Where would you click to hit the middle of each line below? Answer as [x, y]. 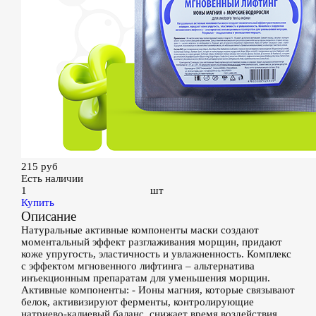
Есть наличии [52, 178]
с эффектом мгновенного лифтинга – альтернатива [138, 266]
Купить [38, 202]
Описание [49, 216]
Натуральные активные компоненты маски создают [140, 230]
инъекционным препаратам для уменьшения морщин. [146, 278]
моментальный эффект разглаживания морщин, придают [152, 242]
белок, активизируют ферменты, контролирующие [138, 302]
